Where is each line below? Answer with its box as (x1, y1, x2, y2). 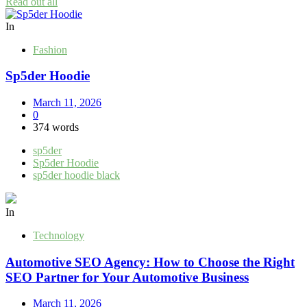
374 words (33, 121, 79, 133)
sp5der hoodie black (33, 169, 120, 181)
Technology (33, 230, 84, 241)
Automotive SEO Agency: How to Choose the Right (5, 254, 295, 269)
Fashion (33, 43, 67, 56)
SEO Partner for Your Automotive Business (5, 269, 249, 284)
